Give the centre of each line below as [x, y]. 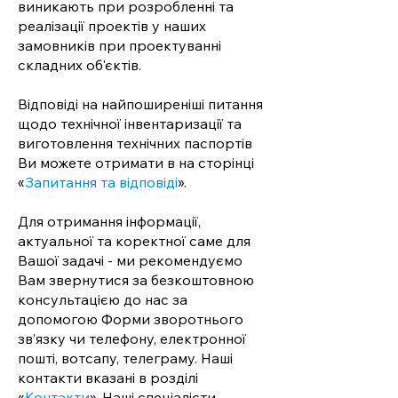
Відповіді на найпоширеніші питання [140, 104]
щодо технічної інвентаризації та [130, 123]
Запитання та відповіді [101, 182]
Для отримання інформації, [109, 221]
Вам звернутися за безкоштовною [136, 280]
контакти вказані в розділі [108, 378]
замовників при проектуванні [119, 45]
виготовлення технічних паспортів [135, 143]
